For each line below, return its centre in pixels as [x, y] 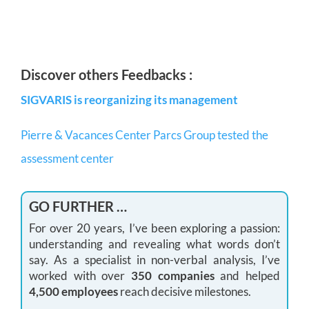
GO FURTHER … [78, 206]
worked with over [80, 275]
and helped [247, 275]
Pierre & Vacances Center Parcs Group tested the [144, 134]
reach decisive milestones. [185, 291]
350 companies [173, 275]
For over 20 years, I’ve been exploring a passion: [154, 228]
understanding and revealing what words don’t [154, 243]
